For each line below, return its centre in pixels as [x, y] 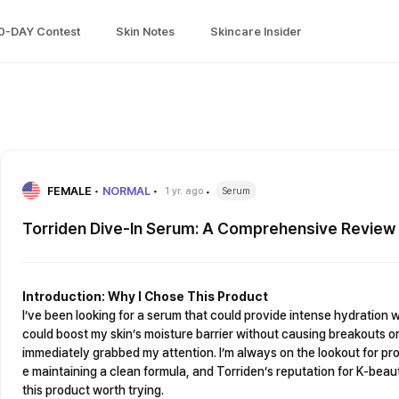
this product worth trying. [93, 390]
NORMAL [126, 191]
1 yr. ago [184, 191]
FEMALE [69, 191]
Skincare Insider [256, 31]
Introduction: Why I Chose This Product [145, 297]
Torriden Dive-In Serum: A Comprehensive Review [209, 228]
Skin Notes [145, 31]
